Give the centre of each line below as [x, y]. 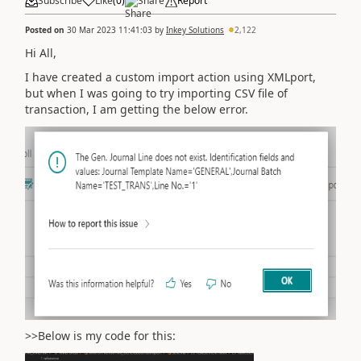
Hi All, [41, 52]
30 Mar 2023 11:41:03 [110, 29]
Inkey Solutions [195, 29]
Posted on [46, 29]
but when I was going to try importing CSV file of [156, 93]
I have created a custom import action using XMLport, [170, 77]
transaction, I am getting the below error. [137, 109]
